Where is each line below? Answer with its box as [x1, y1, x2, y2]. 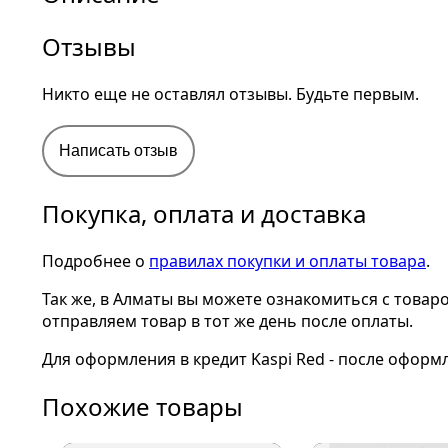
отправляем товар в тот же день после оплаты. [42, 310, 413, 332]
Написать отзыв [59, 142, 178, 159]
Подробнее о [42, 250, 149, 272]
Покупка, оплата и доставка [42, 197, 366, 230]
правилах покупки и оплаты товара [149, 250, 426, 272]
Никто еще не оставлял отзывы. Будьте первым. [42, 83, 419, 105]
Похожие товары [42, 390, 243, 423]
